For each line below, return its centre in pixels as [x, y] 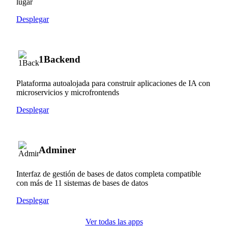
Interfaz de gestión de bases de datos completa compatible [109, 174]
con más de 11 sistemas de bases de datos [82, 183]
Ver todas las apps [114, 221]
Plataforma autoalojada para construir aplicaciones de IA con [113, 83]
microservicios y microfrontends [68, 92]
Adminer [57, 150]
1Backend [60, 59]
